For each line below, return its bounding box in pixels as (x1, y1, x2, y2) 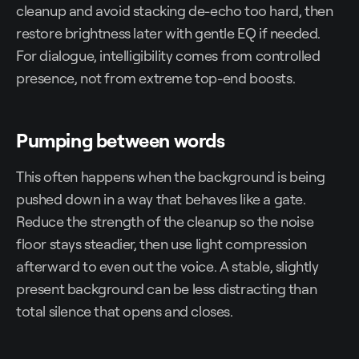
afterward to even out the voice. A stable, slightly (16, 257, 319, 276)
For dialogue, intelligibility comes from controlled (16, 46, 321, 65)
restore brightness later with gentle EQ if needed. (16, 24, 321, 42)
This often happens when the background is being (16, 167, 325, 186)
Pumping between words (16, 128, 225, 153)
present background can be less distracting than (16, 280, 317, 298)
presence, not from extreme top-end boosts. (16, 69, 296, 87)
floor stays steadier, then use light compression (16, 235, 307, 253)
